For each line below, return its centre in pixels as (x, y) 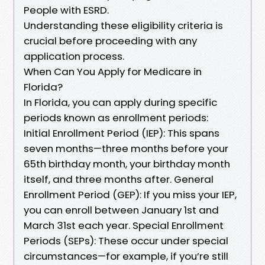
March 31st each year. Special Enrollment (124, 225)
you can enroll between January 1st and (121, 210)
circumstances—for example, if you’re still (126, 256)
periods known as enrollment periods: (116, 117)
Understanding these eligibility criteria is (123, 25)
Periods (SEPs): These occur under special (126, 240)
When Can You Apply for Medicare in (113, 71)
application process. (74, 56)
